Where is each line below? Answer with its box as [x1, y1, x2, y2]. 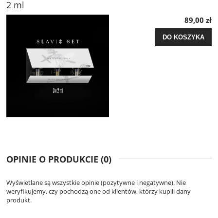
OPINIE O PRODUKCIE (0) [6, 153, 111, 165]
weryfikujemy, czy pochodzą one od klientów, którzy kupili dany [6, 186, 191, 196]
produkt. [6, 195, 32, 204]
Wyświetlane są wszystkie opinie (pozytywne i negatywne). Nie [6, 178, 186, 187]
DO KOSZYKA [163, 34, 204, 41]
